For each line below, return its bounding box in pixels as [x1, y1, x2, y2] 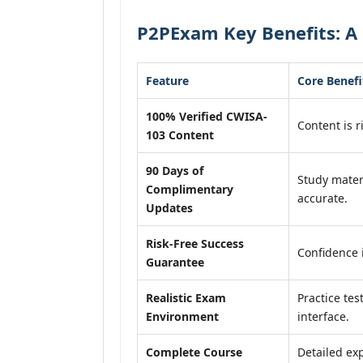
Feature [146, 73, 189, 88]
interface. [297, 309, 349, 324]
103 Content [146, 127, 214, 143]
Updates [146, 200, 193, 216]
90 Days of [146, 163, 203, 178]
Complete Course [146, 344, 242, 360]
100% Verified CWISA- [146, 109, 267, 124]
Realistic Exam [146, 290, 226, 305]
